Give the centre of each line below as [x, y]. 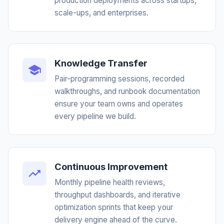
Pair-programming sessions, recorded [119, 79]
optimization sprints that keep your [114, 207]
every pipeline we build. [95, 116]
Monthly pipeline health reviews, [110, 182]
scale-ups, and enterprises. [101, 13]
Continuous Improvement [111, 166]
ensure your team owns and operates [119, 104]
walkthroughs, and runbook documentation [127, 91]
